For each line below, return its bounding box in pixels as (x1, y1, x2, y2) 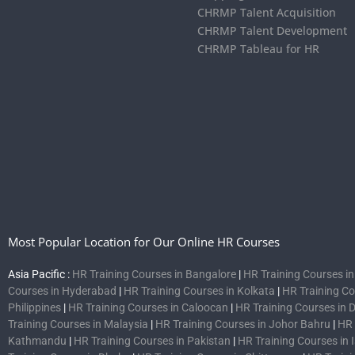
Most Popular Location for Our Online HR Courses (8, 234, 280, 250)
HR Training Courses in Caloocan (68, 301, 228, 315)
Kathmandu (8, 334, 67, 348)
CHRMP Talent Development (197, 23, 347, 39)
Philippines (8, 301, 61, 315)
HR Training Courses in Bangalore (72, 268, 236, 281)
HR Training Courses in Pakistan (74, 334, 231, 348)
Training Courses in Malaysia (8, 318, 148, 331)
